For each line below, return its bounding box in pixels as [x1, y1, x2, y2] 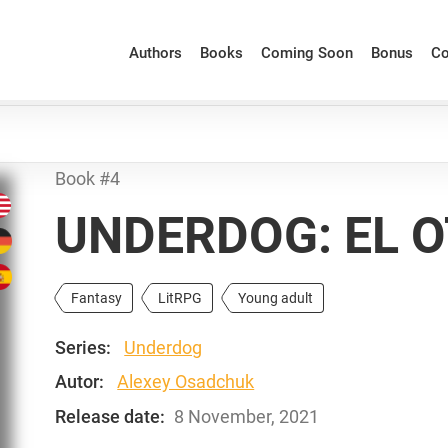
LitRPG [158, 290, 203, 306]
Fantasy [71, 290, 123, 306]
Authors [128, 43, 182, 62]
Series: [55, 336, 112, 358]
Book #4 [55, 168, 121, 189]
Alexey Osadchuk [117, 371, 255, 392]
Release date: [55, 405, 166, 427]
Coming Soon [260, 43, 353, 62]
